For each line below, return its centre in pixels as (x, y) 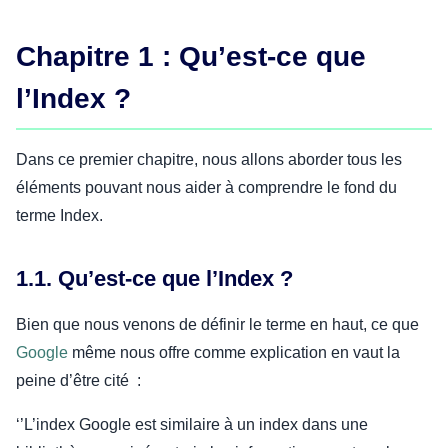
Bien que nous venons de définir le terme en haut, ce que (217, 325)
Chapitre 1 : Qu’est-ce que (191, 57)
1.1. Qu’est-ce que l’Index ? (154, 279)
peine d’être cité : (80, 381)
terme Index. (59, 216)
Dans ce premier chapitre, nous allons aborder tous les (209, 160)
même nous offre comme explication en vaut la (234, 353)
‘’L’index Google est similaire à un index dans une (192, 425)
